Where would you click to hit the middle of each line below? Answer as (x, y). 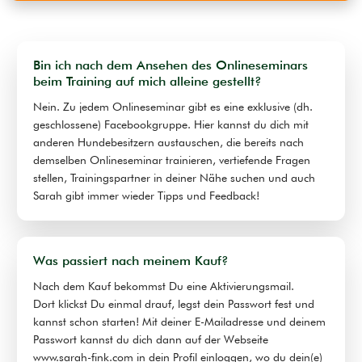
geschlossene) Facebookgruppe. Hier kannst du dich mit (171, 125)
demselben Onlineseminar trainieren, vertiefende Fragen (172, 160)
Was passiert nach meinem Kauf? (131, 261)
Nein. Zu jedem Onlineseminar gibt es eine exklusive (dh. (173, 107)
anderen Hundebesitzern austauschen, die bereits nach (169, 143)
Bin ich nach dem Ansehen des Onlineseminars (171, 65)
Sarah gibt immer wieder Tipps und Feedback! (147, 196)
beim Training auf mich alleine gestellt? (148, 82)
